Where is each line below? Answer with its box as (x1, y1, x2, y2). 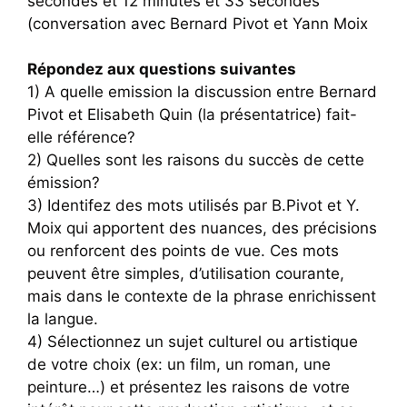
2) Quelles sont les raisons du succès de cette (27, 151, 364, 169)
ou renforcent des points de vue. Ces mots (27, 242, 339, 260)
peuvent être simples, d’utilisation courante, (27, 264, 344, 283)
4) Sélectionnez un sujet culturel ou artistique (27, 333, 358, 351)
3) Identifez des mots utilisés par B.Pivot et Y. (27, 196, 360, 214)
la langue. (27, 310, 98, 328)
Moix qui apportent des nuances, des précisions (27, 219, 377, 237)
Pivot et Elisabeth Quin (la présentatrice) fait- (27, 105, 357, 124)
